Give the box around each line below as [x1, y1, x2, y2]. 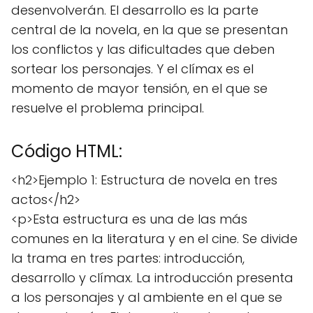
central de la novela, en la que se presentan [11, 21, 288, 38]
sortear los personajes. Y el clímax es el [11, 60, 254, 78]
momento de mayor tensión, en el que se [11, 80, 268, 97]
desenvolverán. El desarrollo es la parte [11, 1, 259, 19]
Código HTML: [11, 140, 122, 163]
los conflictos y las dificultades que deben [11, 41, 275, 58]
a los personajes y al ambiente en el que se [11, 289, 282, 306]
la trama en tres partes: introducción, [11, 249, 245, 267]
